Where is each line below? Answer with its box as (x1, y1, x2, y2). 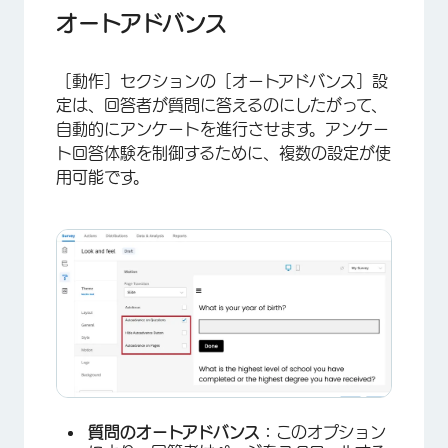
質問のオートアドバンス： (88, 423, 276, 440)
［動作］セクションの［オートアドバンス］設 (56, 72, 388, 89)
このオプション (276, 423, 386, 440)
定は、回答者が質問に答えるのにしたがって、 (56, 96, 387, 113)
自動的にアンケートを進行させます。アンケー (56, 120, 389, 137)
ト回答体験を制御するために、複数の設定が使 (56, 144, 391, 161)
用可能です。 (56, 168, 149, 185)
